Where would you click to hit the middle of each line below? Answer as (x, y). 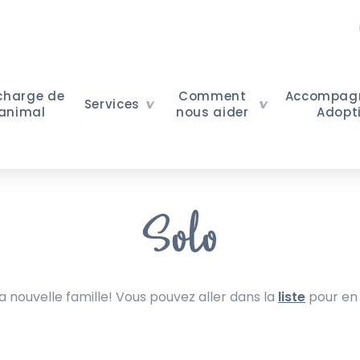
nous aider (213, 112)
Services (112, 104)
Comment (213, 96)
